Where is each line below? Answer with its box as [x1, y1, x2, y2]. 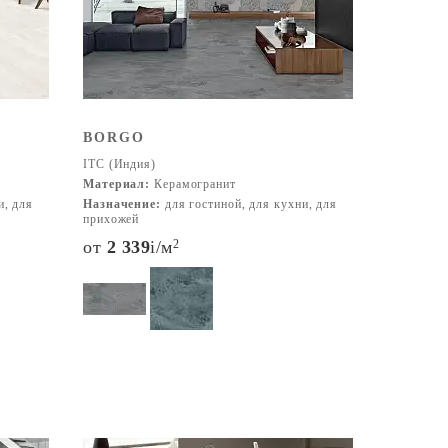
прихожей [83, 212, 140, 226]
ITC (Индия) [83, 157, 156, 171]
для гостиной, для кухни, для [160, 197, 338, 211]
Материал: [83, 177, 151, 191]
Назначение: [83, 197, 161, 211]
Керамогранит [150, 177, 236, 191]
